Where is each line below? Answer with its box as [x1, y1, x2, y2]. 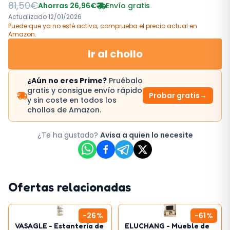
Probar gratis [149, 90, 200, 101]
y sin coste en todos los [27, 95, 117, 105]
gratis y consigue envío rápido [27, 85, 142, 95]
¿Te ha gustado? [37, 130, 100, 140]
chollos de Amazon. [27, 105, 101, 115]
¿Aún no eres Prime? [27, 75, 107, 86]
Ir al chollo [87, 47, 143, 61]
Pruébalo [107, 75, 143, 86]
